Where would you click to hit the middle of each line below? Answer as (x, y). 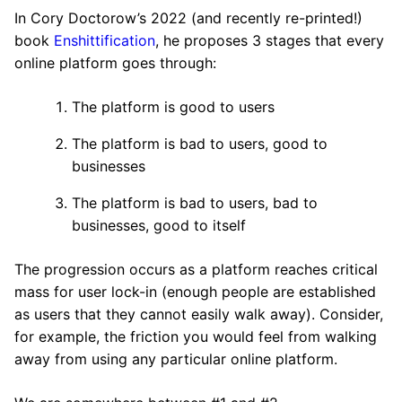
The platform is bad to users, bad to (195, 203)
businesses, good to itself (159, 225)
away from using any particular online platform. (176, 359)
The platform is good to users (173, 107)
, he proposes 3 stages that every (270, 40)
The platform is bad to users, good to (200, 144)
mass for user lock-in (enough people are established (195, 292)
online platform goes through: (115, 63)
